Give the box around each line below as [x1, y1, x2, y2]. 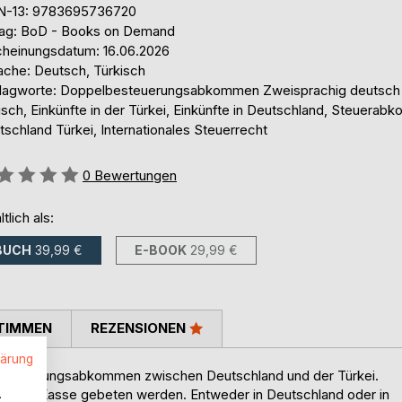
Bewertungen [94, 166, 177, 184]
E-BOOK [135, 242, 187, 258]
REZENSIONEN [91, 319, 189, 337]
